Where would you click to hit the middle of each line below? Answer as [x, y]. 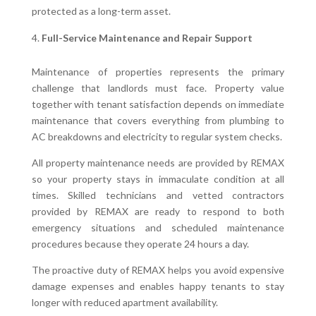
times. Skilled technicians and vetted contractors [158, 195]
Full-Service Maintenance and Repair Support [147, 37]
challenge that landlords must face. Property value [158, 87]
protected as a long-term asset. [101, 11]
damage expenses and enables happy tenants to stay [158, 286]
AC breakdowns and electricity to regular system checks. [157, 136]
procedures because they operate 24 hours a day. [140, 243]
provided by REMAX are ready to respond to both [158, 211]
